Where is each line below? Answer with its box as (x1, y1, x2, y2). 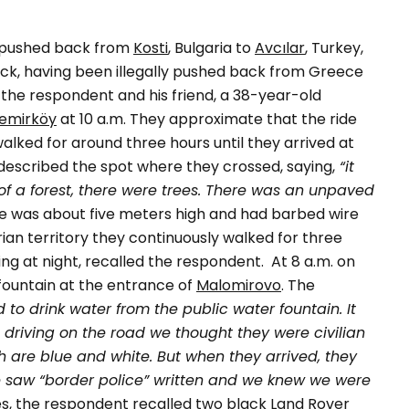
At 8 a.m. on (271, 251, 355, 272)
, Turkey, (305, 37, 363, 58)
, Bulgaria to (168, 37, 255, 58)
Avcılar (255, 37, 305, 58)
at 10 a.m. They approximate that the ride (57, 109, 357, 130)
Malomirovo (196, 275, 281, 296)
